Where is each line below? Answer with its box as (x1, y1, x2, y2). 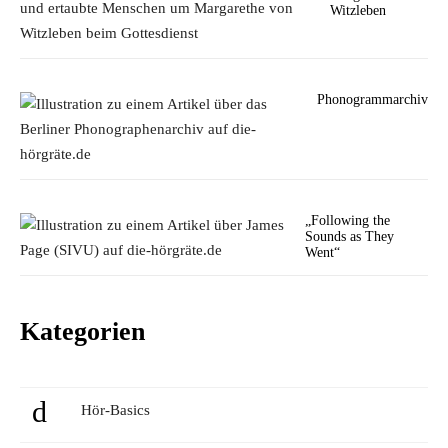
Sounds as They (304, 229, 394, 244)
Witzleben (329, 3, 386, 18)
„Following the (304, 213, 390, 228)
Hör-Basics (81, 402, 150, 418)
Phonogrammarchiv (317, 92, 428, 107)
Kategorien (20, 317, 145, 346)
